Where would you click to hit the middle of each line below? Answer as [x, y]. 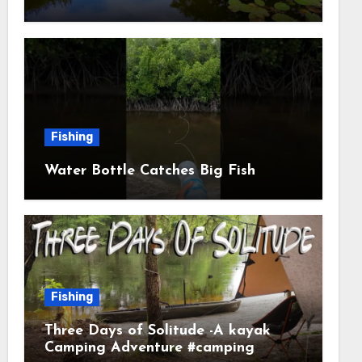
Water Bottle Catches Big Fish [149, 170]
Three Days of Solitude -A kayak [157, 331]
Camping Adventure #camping [149, 348]
